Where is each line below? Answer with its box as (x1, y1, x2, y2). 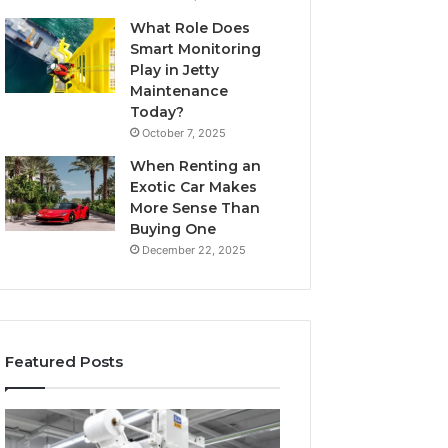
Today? (130, 103, 185, 121)
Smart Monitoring (130, 40, 262, 58)
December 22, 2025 (142, 243, 247, 257)
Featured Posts (5, 352, 124, 371)
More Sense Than (130, 199, 261, 217)
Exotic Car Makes (130, 178, 258, 196)
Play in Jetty (130, 61, 220, 79)
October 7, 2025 (142, 126, 227, 140)
